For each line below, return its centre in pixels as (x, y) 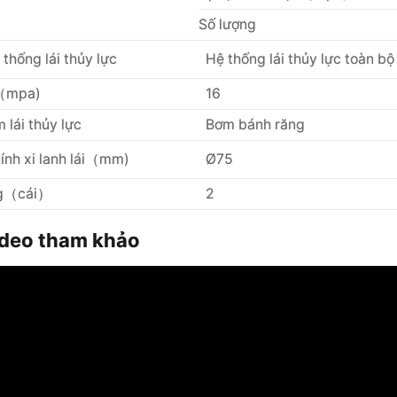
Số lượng (227, 24)
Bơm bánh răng (255, 124)
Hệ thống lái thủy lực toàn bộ (300, 58)
